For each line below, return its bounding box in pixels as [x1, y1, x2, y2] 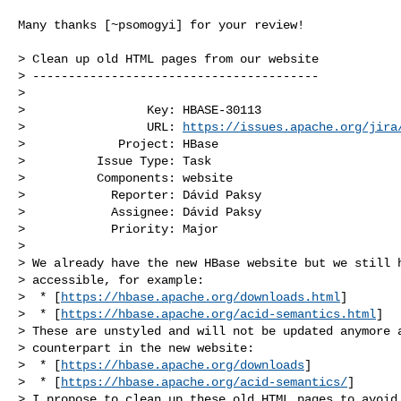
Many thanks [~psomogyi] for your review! [18, 17, 304, 32]
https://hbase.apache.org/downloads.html [61, 289, 340, 304]
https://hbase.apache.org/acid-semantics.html [61, 306, 376, 321]
